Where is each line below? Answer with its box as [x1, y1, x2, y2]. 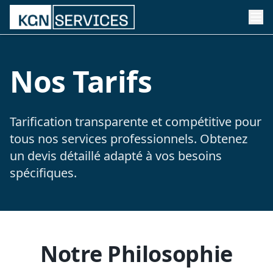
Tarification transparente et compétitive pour [10, 113, 261, 130]
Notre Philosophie [40, 239, 233, 269]
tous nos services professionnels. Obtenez [10, 130, 247, 147]
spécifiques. [10, 165, 77, 181]
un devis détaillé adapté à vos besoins [10, 147, 222, 164]
